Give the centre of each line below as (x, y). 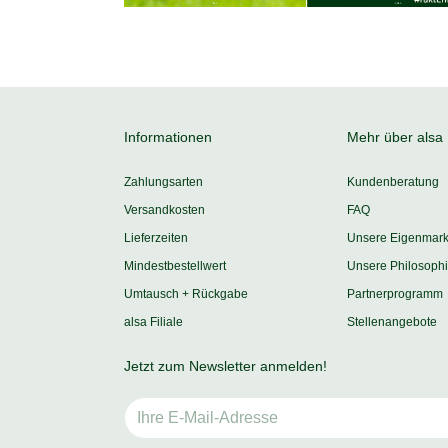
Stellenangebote (392, 322)
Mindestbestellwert (175, 266)
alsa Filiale (153, 322)
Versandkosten (164, 210)
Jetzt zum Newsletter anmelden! (225, 366)
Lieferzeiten (156, 238)
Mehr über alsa (395, 137)
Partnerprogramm (395, 294)
